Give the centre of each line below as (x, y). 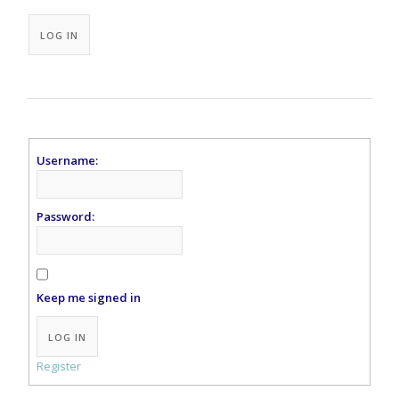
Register (59, 366)
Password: (66, 217)
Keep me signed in (89, 298)
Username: (68, 161)
